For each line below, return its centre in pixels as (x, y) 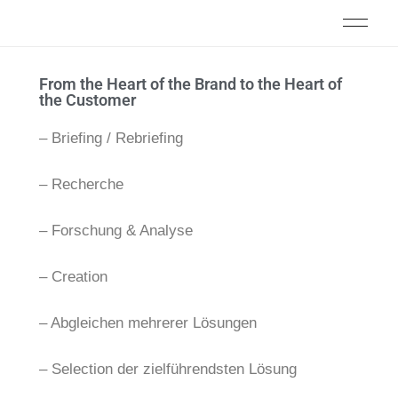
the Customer (87, 100)
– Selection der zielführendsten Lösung (167, 369)
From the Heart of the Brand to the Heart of (190, 84)
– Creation (73, 277)
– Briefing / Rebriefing (111, 138)
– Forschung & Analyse (115, 231)
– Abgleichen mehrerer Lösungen (147, 323)
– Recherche (81, 184)
